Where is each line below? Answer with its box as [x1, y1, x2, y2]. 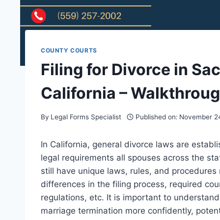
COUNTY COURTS [41, 47, 97, 55]
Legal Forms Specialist [51, 112, 122, 121]
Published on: [135, 112, 178, 121]
